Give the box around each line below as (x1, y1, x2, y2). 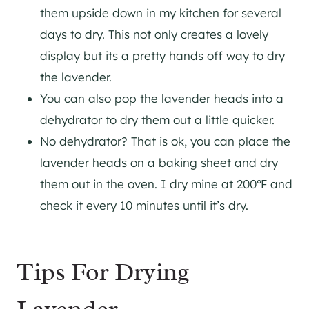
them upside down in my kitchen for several (40, 6, 281, 20)
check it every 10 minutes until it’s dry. (40, 198, 248, 212)
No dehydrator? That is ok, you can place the (40, 134, 290, 148)
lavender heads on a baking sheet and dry (40, 155, 278, 170)
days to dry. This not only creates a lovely (40, 27, 268, 41)
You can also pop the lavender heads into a (40, 91, 283, 106)
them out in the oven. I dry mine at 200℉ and (40, 177, 292, 191)
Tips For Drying (17, 256, 190, 288)
